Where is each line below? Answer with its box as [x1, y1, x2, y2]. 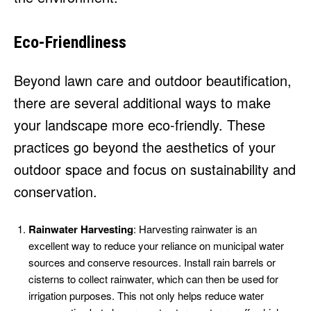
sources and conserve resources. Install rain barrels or [28, 255, 276, 270]
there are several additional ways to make [14, 92, 271, 113]
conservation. [14, 181, 97, 202]
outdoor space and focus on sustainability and [14, 159, 296, 180]
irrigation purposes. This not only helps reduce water [28, 288, 264, 303]
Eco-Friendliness [14, 33, 126, 53]
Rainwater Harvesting [28, 221, 133, 237]
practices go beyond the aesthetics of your [14, 137, 276, 158]
